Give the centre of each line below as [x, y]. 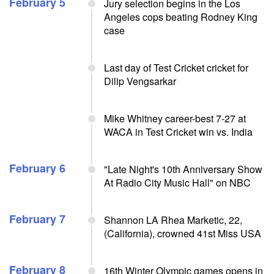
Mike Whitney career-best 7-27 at [175, 118]
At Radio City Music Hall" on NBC [177, 183]
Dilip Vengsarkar [140, 81]
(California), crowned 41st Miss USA [183, 233]
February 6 [37, 168]
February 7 [37, 219]
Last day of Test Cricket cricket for [176, 68]
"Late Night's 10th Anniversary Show [183, 169]
